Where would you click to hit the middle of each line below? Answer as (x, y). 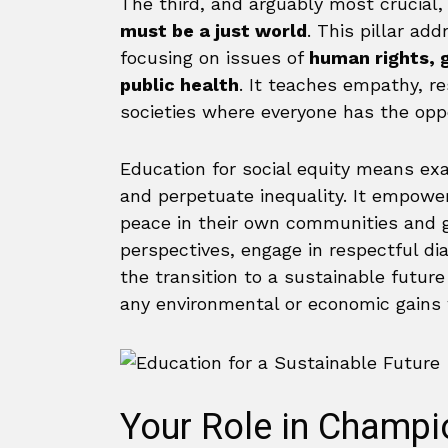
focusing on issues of (214, 57)
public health (179, 84)
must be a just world (213, 30)
